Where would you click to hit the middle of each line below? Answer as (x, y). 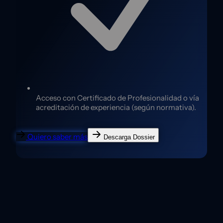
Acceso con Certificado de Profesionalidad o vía (117, 98)
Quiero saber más (57, 136)
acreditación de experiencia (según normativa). (116, 108)
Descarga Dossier (129, 137)
